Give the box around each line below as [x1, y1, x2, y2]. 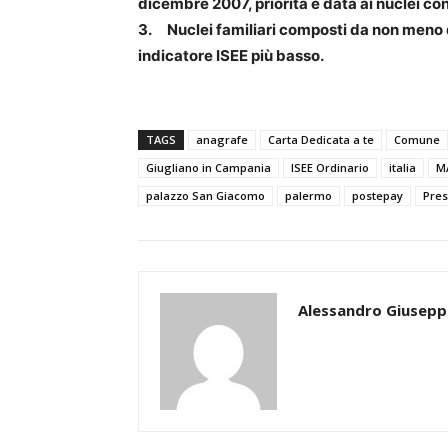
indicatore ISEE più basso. [138, 46, 324, 66]
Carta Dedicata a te [268, 132, 374, 148]
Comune [394, 132, 440, 148]
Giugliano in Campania [146, 160, 271, 176]
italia [389, 160, 416, 176]
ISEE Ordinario [291, 160, 369, 176]
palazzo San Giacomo [146, 188, 265, 204]
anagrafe [196, 132, 248, 148]
